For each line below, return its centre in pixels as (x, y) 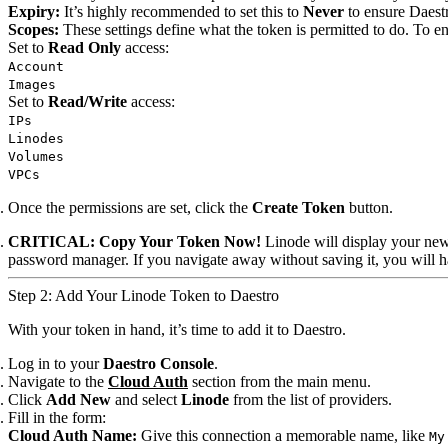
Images (32, 84)
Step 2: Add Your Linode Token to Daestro (143, 295)
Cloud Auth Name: (72, 435)
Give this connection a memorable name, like (283, 435)
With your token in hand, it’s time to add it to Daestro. (177, 329)
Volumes (36, 156)
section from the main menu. (281, 381)
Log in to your (55, 363)
